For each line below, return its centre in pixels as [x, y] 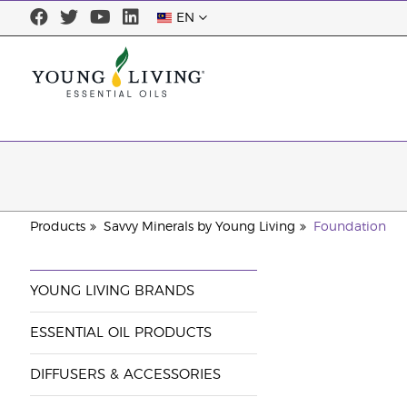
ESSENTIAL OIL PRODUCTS [120, 333]
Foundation [349, 227]
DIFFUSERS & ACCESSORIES [125, 375]
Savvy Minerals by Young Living [199, 227]
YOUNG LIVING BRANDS [112, 291]
